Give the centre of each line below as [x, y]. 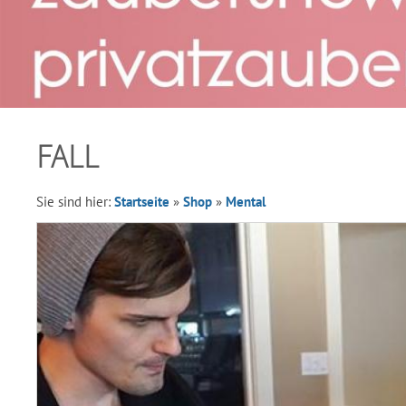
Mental [246, 202]
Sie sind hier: [75, 202]
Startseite [142, 202]
